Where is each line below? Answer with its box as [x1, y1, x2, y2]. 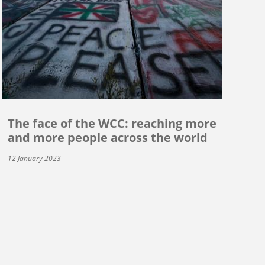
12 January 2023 [7, 153, 61, 163]
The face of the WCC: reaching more [7, 115, 216, 131]
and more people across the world [7, 129, 208, 146]
